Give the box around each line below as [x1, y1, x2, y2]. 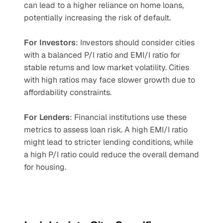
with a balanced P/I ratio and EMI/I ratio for [24, 50, 180, 60]
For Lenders [24, 112, 70, 122]
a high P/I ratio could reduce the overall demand [24, 149, 199, 160]
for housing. [24, 162, 66, 172]
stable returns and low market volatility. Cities [24, 62, 189, 73]
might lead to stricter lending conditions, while [24, 137, 193, 147]
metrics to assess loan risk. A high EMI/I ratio [24, 124, 188, 135]
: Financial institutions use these [70, 112, 187, 122]
